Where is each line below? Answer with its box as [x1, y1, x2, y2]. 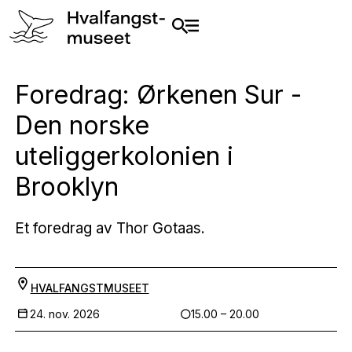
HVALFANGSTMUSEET [30, 281, 149, 295]
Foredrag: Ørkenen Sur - [14, 79, 302, 110]
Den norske [14, 110, 149, 141]
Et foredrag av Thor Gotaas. [14, 218, 205, 237]
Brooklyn [14, 171, 119, 202]
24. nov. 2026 [29, 306, 100, 321]
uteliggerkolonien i [14, 141, 233, 171]
